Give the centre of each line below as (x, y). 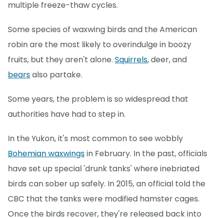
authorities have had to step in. (67, 114)
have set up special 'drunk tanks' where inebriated (104, 169)
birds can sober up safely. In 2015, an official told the (107, 184)
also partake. (56, 74)
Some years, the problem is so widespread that (98, 99)
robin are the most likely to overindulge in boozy (100, 44)
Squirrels (131, 59)
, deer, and (167, 59)
